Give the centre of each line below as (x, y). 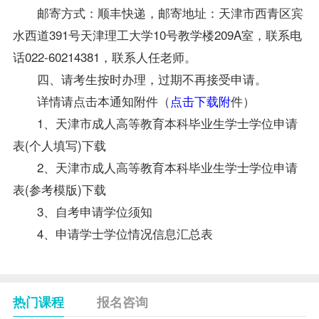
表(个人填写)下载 (59, 145)
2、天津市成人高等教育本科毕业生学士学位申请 (167, 167)
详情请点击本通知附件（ (103, 100)
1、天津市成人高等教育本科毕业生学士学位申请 (167, 122)
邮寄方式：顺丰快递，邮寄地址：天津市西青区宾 (170, 12)
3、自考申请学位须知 (94, 211)
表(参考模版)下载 (59, 189)
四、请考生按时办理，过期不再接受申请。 (152, 78)
